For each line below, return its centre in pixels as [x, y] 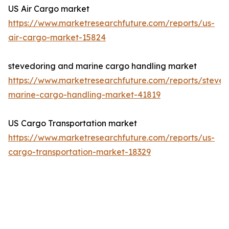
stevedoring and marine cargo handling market [102, 66]
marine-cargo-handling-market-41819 [84, 95]
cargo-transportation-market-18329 [79, 152]
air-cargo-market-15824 [57, 38]
